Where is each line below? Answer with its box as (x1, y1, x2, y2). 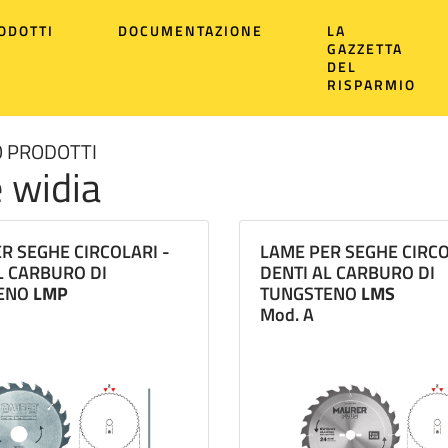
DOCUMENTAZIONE (118, 20, 264, 41)
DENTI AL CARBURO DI (260, 259, 435, 286)
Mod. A (260, 301, 314, 328)
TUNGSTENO (260, 280, 361, 307)
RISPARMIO (327, 74, 417, 95)
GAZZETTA (327, 38, 404, 59)
